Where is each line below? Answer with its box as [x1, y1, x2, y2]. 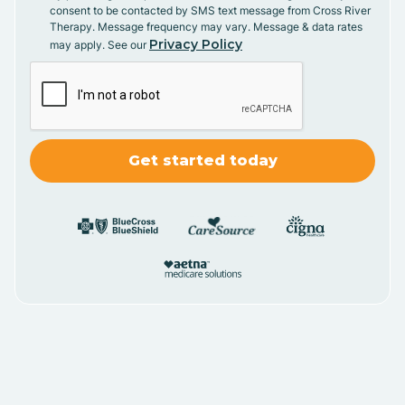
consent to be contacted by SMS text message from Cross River [50, 4, 371, 18]
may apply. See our [50, 38, 149, 52]
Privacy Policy [149, 36, 242, 53]
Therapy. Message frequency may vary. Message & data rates [50, 20, 363, 34]
